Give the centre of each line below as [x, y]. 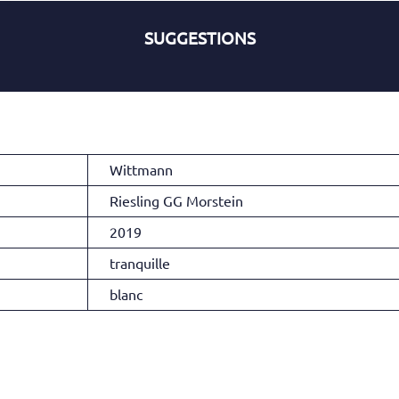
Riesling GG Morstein [176, 202]
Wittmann [141, 171]
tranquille [140, 264]
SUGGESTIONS [199, 39]
